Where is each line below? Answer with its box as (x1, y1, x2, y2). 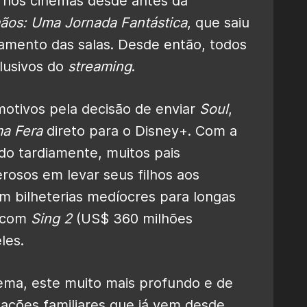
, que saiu (187, 14, 249, 31)
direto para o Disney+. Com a (42, 122, 237, 139)
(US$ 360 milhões (72, 210, 193, 227)
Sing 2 (31, 210, 72, 227)
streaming (68, 58, 132, 75)
